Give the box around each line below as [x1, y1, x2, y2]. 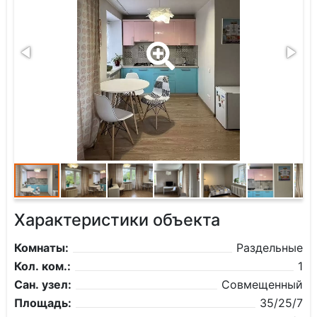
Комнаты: [14, 241, 69, 255]
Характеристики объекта [14, 209, 220, 230]
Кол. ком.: [14, 259, 71, 273]
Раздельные [236, 241, 303, 255]
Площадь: [14, 296, 71, 310]
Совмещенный [221, 277, 303, 292]
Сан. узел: [14, 277, 71, 292]
